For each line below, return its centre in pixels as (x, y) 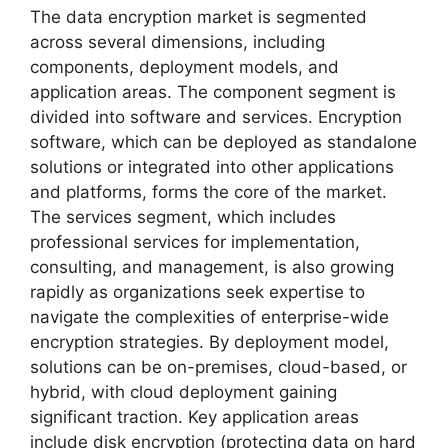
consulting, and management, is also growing (212, 266)
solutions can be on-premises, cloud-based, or (218, 366)
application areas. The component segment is (213, 91)
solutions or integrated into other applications (212, 166)
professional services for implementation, (195, 241)
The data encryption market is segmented (198, 16)
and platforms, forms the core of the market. (208, 191)
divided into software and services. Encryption (216, 116)
